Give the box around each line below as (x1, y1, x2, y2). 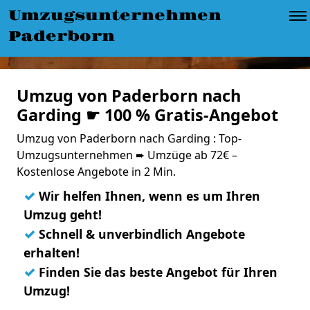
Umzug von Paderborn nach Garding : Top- (17, 131, 241, 146)
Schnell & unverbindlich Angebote (35, 226, 245, 242)
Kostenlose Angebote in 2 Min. (17, 164, 176, 179)
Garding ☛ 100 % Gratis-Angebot (17, 104, 278, 126)
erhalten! (24, 244, 80, 261)
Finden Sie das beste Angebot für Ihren (35, 264, 277, 280)
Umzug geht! (24, 206, 102, 223)
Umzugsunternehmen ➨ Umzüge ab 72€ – (17, 147, 237, 163)
